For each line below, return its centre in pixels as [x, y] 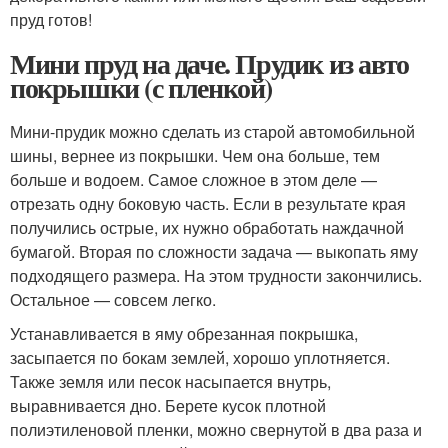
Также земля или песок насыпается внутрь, [170, 381]
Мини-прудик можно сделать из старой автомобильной [212, 131]
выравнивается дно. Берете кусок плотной [168, 405]
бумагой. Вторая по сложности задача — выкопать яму [214, 251]
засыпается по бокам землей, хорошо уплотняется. [200, 357]
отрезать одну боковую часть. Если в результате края [208, 203]
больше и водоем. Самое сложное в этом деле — [193, 179]
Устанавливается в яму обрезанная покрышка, [184, 333]
